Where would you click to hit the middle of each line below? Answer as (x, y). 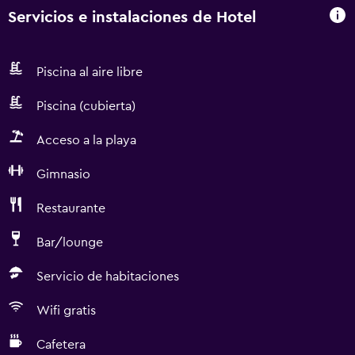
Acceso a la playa (86, 140)
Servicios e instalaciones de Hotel (132, 17)
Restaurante (71, 208)
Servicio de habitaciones (108, 277)
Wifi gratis (66, 311)
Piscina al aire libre (90, 72)
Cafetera (61, 345)
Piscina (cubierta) (86, 106)
